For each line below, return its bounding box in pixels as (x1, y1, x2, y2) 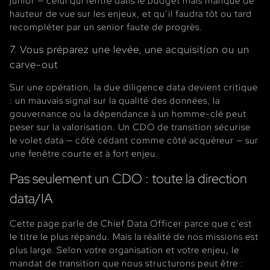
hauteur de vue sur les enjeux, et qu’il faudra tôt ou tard (10, 7, 252, 19)
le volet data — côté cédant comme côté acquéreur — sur (10, 134, 259, 146)
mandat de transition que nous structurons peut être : (10, 257, 243, 269)
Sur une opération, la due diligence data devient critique (10, 81, 258, 93)
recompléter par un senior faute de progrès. (10, 20, 202, 33)
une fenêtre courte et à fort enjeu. (10, 147, 159, 159)
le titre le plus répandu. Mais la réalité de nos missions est (10, 230, 259, 242)
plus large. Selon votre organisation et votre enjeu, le (10, 243, 239, 256)
